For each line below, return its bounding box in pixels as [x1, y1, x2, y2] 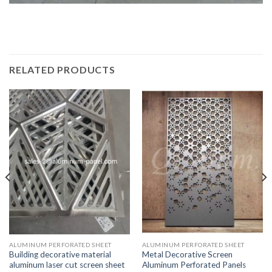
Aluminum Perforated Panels [141, 260, 246, 270]
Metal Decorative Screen [141, 250, 233, 260]
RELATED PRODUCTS [9, 64, 115, 76]
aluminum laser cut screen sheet [8, 260, 125, 270]
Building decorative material [8, 250, 111, 260]
